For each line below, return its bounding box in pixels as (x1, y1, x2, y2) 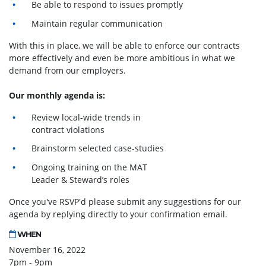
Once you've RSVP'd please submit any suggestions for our (9, 196, 241, 208)
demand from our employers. (9, 64, 126, 76)
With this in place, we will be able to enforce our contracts (9, 39, 240, 51)
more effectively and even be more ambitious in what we (9, 52, 235, 64)
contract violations (31, 123, 105, 135)
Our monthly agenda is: (9, 89, 105, 101)
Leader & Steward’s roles (31, 174, 130, 186)
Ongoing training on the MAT (31, 161, 148, 173)
